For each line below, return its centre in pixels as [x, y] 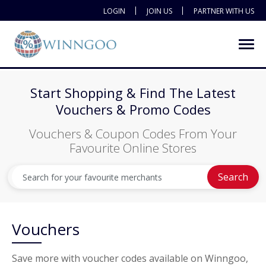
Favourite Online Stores [133, 148]
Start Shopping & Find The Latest [133, 93]
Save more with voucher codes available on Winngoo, [130, 258]
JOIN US [159, 11]
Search [233, 177]
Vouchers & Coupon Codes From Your [133, 134]
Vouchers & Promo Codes [133, 109]
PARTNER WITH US [224, 11]
